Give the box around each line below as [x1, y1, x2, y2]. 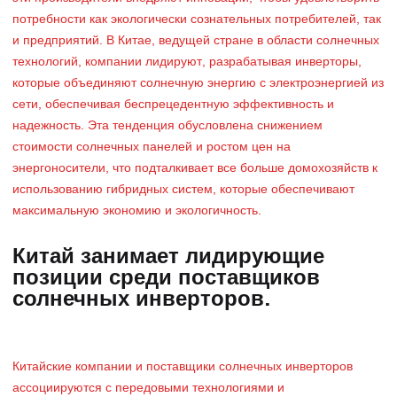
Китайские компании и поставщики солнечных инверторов [12, 362, 353, 373]
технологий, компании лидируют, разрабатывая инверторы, [12, 57, 362, 68]
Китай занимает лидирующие [12, 247, 324, 268]
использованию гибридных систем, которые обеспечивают [12, 184, 354, 196]
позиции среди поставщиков [12, 269, 320, 289]
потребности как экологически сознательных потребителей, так [12, 14, 381, 26]
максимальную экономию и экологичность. [12, 206, 261, 217]
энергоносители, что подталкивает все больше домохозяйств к [12, 163, 378, 175]
